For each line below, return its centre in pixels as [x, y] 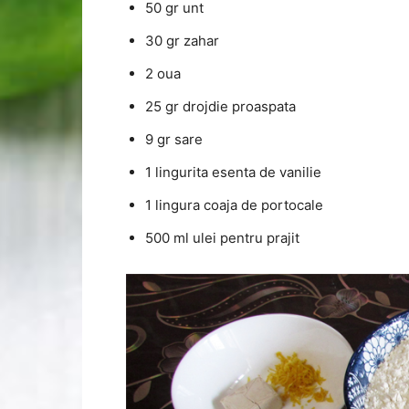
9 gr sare [174, 139]
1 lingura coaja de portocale [234, 204]
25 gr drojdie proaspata [220, 106]
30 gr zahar [182, 40]
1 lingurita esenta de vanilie [233, 172]
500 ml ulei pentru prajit [222, 237]
